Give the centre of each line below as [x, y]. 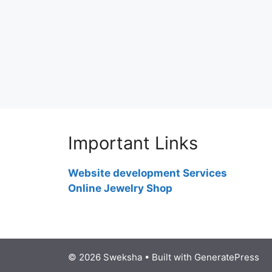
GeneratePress [227, 257]
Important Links [133, 143]
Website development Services [148, 173]
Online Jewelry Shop [120, 188]
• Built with [168, 257]
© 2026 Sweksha [105, 257]
